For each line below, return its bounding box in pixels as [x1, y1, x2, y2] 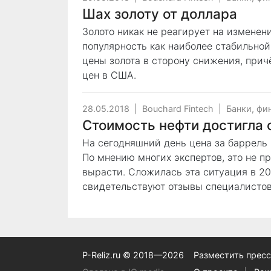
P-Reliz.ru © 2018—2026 [82, 250, 184, 260]
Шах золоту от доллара [82, 5, 237, 22]
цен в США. [82, 69, 142, 81]
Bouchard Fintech [142, 103, 214, 114]
